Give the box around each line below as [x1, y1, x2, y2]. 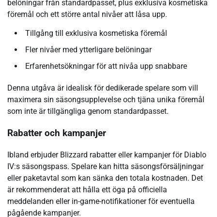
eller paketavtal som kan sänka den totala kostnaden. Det [7, 173, 203, 183]
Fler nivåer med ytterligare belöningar [25, 45, 152, 55]
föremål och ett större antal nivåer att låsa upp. [7, 10, 167, 19]
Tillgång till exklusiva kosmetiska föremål [25, 29, 167, 38]
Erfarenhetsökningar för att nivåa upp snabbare [25, 62, 187, 71]
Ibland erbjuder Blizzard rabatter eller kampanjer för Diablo [7, 150, 206, 159]
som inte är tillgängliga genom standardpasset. [7, 107, 169, 116]
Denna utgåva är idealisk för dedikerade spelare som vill [7, 83, 198, 93]
